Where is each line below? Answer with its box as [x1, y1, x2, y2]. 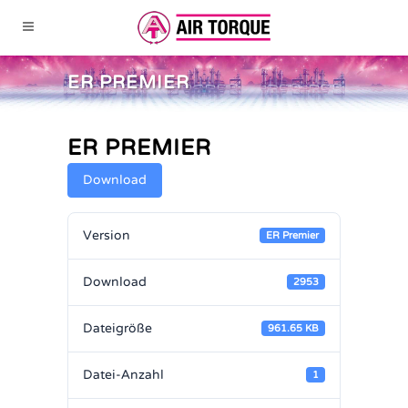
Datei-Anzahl [83, 366, 164, 382]
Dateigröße [83, 320, 152, 336]
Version [83, 227, 130, 243]
